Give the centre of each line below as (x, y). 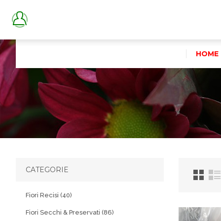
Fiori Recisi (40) (49, 195)
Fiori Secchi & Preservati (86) (70, 212)
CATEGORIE (47, 170)
